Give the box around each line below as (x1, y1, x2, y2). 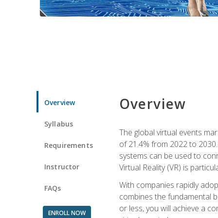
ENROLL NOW (48, 208, 86, 217)
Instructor (44, 162, 80, 171)
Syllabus (44, 119, 73, 128)
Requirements (44, 140, 93, 150)
